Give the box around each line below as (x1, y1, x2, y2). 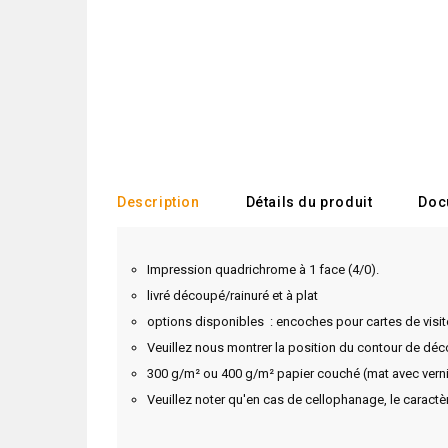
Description (117, 194, 200, 210)
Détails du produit (245, 194, 373, 210)
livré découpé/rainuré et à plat (147, 288, 318, 303)
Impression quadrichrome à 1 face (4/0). (147, 262, 379, 277)
